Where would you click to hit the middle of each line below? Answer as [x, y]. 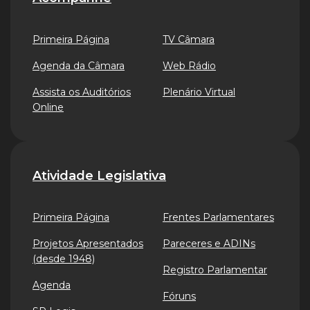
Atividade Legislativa [99, 175]
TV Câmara [189, 39]
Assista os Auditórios [82, 92]
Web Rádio [189, 66]
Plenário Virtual [199, 92]
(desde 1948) [64, 259]
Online [48, 107]
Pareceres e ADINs [209, 244]
